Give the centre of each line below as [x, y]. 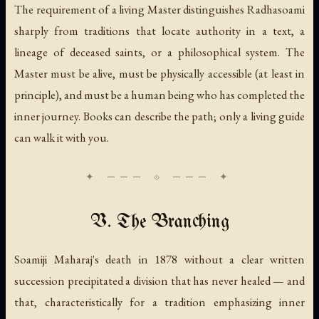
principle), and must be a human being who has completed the [159, 94]
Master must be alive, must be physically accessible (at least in [159, 73]
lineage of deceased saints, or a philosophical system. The [159, 52]
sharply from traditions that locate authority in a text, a [159, 30]
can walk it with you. [62, 137]
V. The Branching [159, 222]
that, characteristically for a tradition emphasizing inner [159, 302]
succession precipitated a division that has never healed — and [159, 280]
